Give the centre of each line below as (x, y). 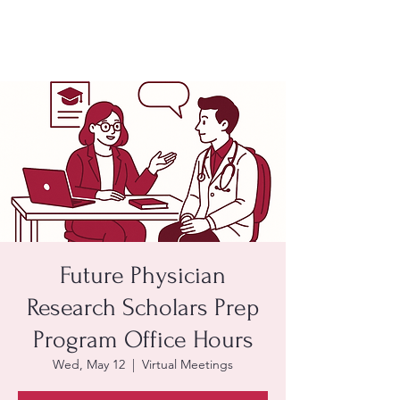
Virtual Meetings (187, 364)
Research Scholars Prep (143, 308)
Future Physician (143, 275)
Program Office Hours (143, 340)
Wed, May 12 (89, 364)
